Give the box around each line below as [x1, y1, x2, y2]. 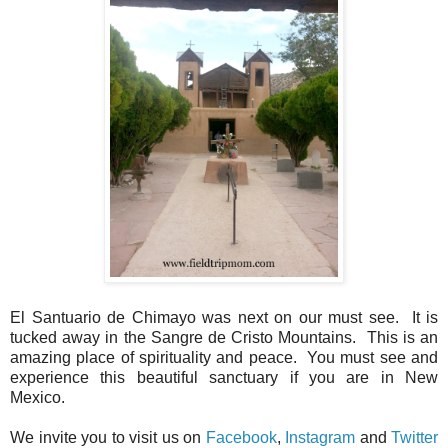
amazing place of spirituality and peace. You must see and [10, 349, 438, 367]
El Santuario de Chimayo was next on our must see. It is [10, 309, 438, 327]
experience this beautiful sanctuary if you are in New [10, 369, 438, 387]
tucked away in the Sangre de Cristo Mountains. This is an [10, 329, 438, 347]
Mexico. [10, 389, 69, 407]
